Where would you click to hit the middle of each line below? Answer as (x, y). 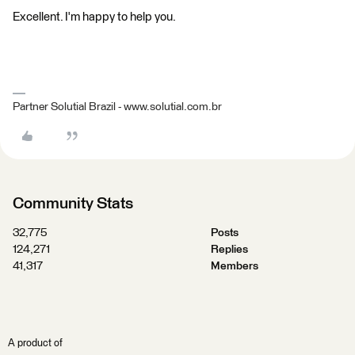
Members (234, 266)
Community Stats (73, 204)
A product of (35, 344)
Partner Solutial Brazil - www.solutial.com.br (117, 107)
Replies (229, 250)
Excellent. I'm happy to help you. (94, 17)
